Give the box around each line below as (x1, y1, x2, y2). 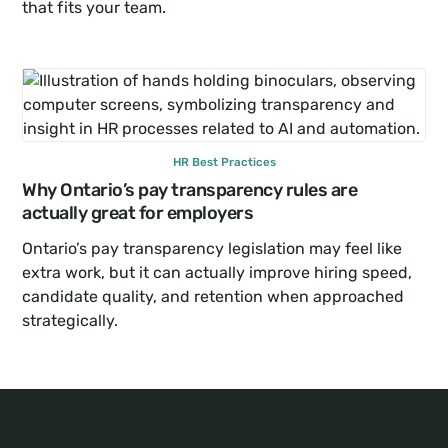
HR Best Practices (172, 154, 276, 169)
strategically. (22, 310, 119, 330)
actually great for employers (22, 201, 254, 224)
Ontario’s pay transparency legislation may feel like (22, 238, 403, 258)
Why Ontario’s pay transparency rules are (22, 178, 358, 201)
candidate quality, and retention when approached (22, 286, 405, 306)
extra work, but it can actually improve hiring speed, (22, 262, 413, 282)
